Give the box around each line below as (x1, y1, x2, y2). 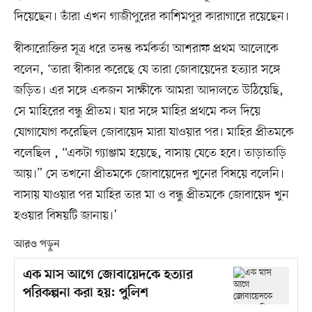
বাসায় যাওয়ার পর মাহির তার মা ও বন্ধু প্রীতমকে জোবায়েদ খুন (13, 187, 289, 204)
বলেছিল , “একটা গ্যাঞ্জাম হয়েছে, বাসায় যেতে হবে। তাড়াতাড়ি (13, 145, 286, 162)
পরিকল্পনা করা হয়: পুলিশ (22, 286, 148, 302)
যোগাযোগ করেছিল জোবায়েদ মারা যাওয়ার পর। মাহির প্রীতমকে (13, 124, 294, 141)
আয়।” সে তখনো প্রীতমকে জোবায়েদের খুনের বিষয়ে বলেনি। (13, 166, 284, 183)
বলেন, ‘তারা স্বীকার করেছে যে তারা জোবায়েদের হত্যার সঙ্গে (13, 61, 281, 79)
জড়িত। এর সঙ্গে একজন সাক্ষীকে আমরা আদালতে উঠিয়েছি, (13, 82, 283, 100)
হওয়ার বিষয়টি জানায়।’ (13, 208, 117, 225)
